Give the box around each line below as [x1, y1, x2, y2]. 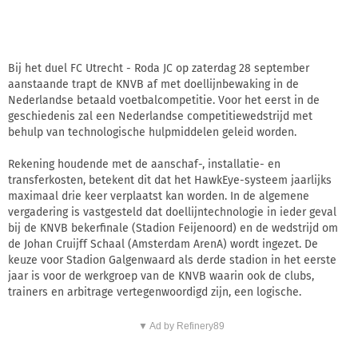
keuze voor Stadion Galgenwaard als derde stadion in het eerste [8, 253, 336, 267]
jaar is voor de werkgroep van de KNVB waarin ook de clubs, [8, 268, 314, 283]
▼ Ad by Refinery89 [137, 320, 225, 332]
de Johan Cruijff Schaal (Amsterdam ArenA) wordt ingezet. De [8, 237, 318, 251]
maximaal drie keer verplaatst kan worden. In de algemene [8, 189, 309, 203]
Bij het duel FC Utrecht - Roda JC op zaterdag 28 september [8, 61, 309, 75]
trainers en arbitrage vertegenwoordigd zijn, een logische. [8, 284, 301, 299]
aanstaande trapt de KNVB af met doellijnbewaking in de [8, 77, 299, 91]
